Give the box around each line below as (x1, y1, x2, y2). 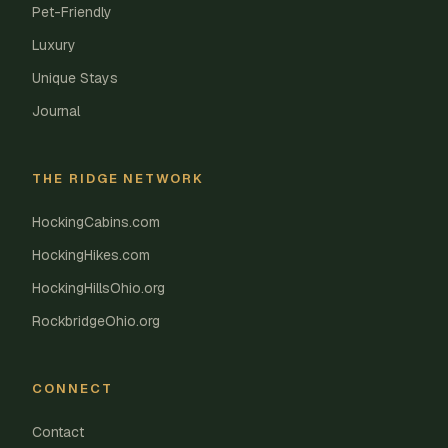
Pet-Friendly (32, 2, 112, 21)
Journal (32, 101, 80, 120)
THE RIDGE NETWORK (32, 169, 205, 187)
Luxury (32, 35, 76, 54)
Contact (32, 422, 84, 441)
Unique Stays (32, 68, 118, 87)
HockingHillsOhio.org (32, 278, 165, 297)
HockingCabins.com (32, 212, 160, 231)
